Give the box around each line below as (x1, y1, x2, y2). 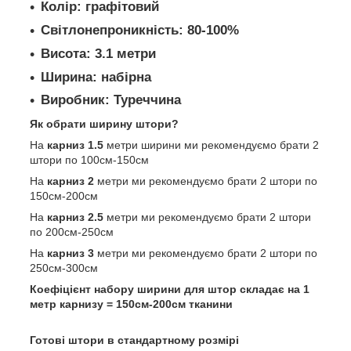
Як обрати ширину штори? (30, 118, 179, 131)
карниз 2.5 (47, 211, 103, 224)
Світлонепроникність (41, 23, 179, 38)
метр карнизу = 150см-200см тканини (30, 298, 233, 311)
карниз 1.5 (47, 139, 103, 152)
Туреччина (110, 92, 181, 108)
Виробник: (41, 92, 110, 108)
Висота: (41, 45, 91, 61)
